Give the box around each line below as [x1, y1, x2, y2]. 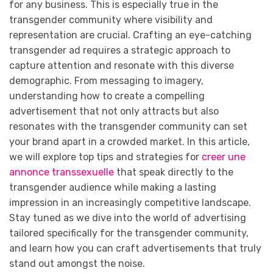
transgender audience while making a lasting [9, 182, 216, 194]
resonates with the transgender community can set [9, 121, 247, 133]
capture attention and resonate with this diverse [9, 60, 234, 72]
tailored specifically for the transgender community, [9, 227, 249, 239]
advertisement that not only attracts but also [9, 105, 219, 118]
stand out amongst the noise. [9, 258, 145, 270]
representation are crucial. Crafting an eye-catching [9, 29, 252, 41]
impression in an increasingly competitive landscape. [9, 197, 251, 209]
